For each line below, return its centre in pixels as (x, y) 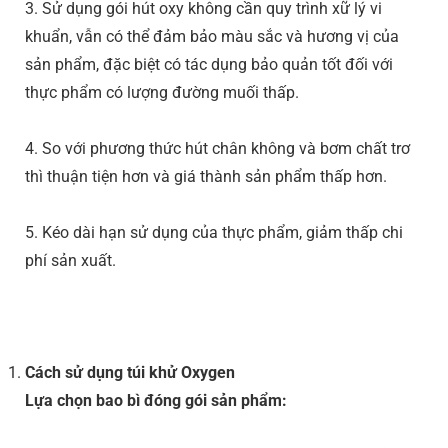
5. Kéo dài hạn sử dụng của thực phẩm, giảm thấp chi (214, 232)
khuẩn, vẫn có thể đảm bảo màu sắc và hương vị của (212, 36)
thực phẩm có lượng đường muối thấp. (162, 92)
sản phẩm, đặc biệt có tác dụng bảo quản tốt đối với (209, 64)
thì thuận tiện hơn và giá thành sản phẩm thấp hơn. (206, 176)
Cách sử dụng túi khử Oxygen (130, 372)
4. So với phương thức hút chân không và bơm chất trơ (217, 148)
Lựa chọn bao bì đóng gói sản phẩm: (156, 400)
